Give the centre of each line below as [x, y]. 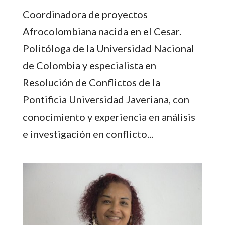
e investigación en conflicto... [88, 133]
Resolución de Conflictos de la [91, 82]
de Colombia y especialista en [89, 65]
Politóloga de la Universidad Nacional [108, 48]
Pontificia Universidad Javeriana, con [106, 99]
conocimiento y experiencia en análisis [109, 116]
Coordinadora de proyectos [85, 14]
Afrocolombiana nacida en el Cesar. [102, 31]
